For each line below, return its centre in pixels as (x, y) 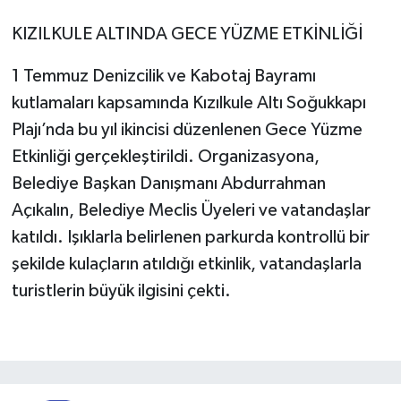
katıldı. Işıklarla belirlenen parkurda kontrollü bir (190, 237)
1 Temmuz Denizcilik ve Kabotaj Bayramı (163, 76)
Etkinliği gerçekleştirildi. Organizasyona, (165, 156)
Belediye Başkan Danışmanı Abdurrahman (168, 183)
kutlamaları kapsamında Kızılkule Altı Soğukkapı (188, 102)
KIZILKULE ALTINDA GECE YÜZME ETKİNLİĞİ (187, 34)
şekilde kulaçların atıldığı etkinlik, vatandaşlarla (186, 264)
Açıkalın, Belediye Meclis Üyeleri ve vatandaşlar (191, 210)
